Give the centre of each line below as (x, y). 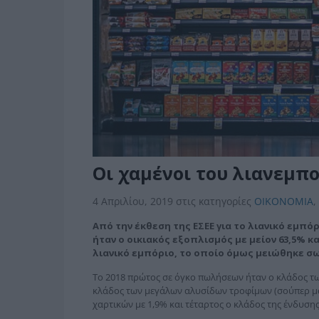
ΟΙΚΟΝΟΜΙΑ (283, 202)
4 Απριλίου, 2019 (134, 202)
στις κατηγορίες (215, 202)
